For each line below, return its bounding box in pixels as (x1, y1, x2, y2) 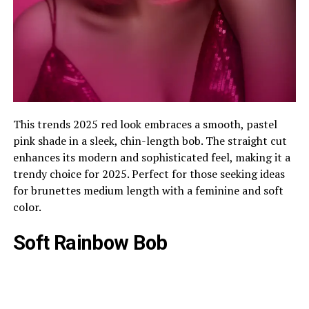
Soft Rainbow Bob (12, 230, 168, 255)
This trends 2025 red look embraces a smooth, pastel (12, 116, 277, 132)
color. (12, 199, 41, 215)
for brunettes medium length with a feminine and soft (12, 182, 283, 198)
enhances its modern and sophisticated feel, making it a (12, 149, 290, 165)
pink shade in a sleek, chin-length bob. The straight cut (12, 132, 287, 148)
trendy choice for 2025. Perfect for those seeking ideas (12, 166, 285, 181)
